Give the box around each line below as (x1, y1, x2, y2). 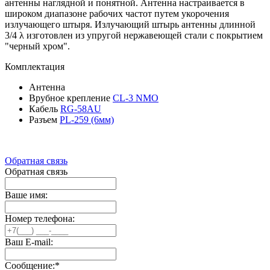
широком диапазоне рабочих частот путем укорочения (5, 8, 229, 19)
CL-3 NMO (113, 92, 159, 103)
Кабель (29, 103, 60, 114)
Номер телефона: (5, 213, 75, 224)
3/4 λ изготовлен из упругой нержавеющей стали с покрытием (5, 30, 263, 40)
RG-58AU (60, 103, 101, 114)
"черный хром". (5, 40, 70, 51)
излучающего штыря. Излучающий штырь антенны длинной (5, 19, 256, 30)
